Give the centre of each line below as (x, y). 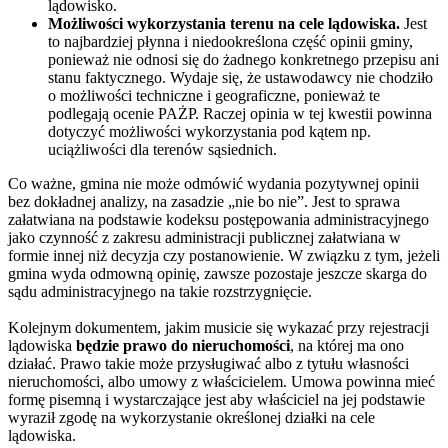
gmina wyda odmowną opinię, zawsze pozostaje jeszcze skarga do (217, 274)
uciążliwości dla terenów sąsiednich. (162, 150)
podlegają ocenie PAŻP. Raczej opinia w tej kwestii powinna (240, 114)
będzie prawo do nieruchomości (183, 346)
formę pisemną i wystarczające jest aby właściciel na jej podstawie (216, 400)
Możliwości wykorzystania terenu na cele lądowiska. (224, 24)
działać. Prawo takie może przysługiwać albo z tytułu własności (208, 364)
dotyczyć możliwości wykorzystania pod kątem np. (209, 132)
